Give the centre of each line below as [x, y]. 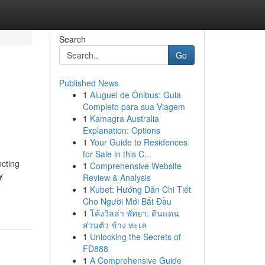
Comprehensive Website [135, 166]
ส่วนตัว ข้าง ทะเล [114, 225]
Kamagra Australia [124, 118]
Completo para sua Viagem [134, 106]
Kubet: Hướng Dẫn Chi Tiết [140, 189]
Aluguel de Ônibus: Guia [135, 95]
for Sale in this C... [117, 154]
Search [72, 39]
